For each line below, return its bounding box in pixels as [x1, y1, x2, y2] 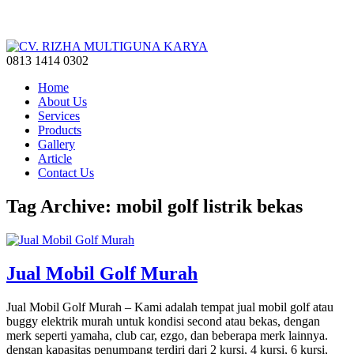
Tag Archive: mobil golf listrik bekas [6, 195, 303, 217]
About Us [38, 95, 87, 108]
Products [38, 123, 81, 137]
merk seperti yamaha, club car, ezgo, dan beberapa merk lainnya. [6, 328, 328, 342]
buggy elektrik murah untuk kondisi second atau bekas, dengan [6, 314, 320, 328]
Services [38, 109, 80, 122]
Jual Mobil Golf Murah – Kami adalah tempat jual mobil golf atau [6, 299, 333, 314]
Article [38, 152, 72, 165]
